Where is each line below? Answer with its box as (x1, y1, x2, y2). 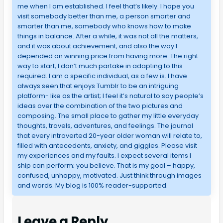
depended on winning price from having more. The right (17, 51, 198, 61)
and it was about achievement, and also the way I (17, 41, 177, 51)
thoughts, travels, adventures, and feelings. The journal (17, 120, 193, 130)
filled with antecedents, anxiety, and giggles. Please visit (17, 140, 197, 150)
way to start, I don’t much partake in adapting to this (17, 61, 183, 71)
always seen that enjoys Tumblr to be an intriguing (17, 81, 179, 91)
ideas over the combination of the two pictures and (17, 101, 183, 111)
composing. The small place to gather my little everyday (17, 111, 199, 120)
